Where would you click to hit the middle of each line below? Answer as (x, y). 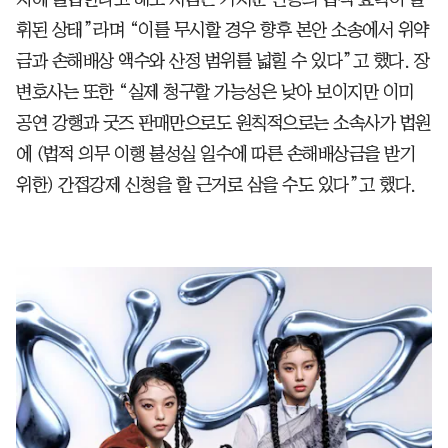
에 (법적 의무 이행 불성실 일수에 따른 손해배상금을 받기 (215, 153)
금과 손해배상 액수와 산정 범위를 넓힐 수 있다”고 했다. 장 (222, 60)
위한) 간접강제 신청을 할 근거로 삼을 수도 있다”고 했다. (216, 184)
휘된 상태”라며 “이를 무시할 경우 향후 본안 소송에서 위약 (222, 29)
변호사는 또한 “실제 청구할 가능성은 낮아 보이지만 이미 (215, 91)
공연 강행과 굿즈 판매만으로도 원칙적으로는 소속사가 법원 (223, 122)
